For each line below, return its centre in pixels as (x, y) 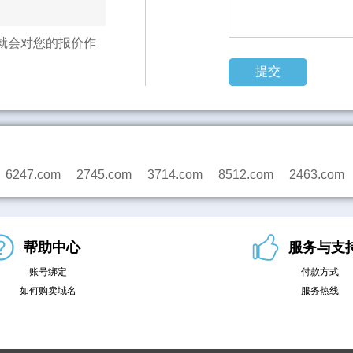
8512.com (246, 175)
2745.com (104, 175)
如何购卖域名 (48, 291)
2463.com (317, 175)
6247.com (33, 175)
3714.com (175, 175)
